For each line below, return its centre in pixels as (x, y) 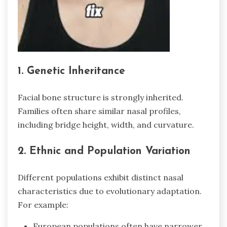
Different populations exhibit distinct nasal (101, 177)
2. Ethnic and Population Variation (104, 151)
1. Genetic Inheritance (71, 71)
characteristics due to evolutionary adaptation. (110, 191)
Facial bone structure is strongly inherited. (101, 98)
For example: (43, 204)
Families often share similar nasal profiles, (99, 111)
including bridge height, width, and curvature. (106, 125)
